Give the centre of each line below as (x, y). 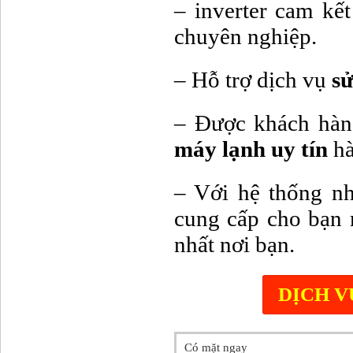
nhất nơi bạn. (234, 245)
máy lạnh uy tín (251, 149)
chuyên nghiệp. (245, 36)
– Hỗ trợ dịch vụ (253, 80)
